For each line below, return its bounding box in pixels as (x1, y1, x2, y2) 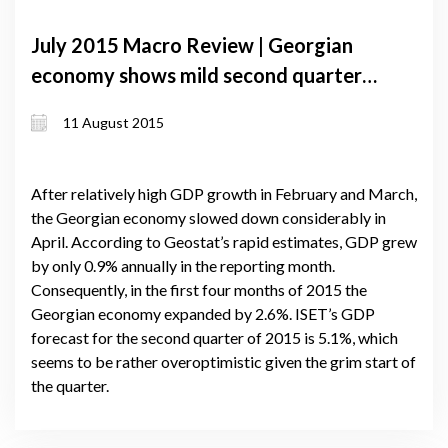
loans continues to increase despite (31, 123, 349, 147)
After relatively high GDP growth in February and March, (31, 183, 417, 203)
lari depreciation (31, 153, 180, 177)
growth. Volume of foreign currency (31, 93, 357, 117)
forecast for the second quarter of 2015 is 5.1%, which (31, 327, 398, 347)
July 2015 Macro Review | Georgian (31, 33, 353, 57)
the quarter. (31, 375, 109, 395)
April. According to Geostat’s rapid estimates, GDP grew (31, 231, 417, 251)
